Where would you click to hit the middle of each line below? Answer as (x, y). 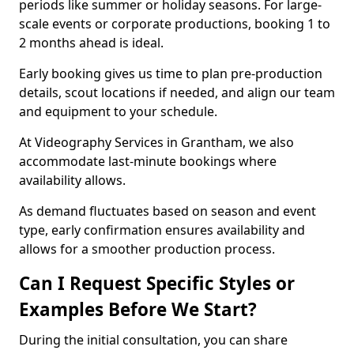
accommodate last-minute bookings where (148, 161)
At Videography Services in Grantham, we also (156, 142)
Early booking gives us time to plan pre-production (171, 73)
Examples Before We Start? (138, 309)
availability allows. (72, 180)
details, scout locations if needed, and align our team (177, 92)
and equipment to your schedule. (118, 111)
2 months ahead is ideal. (91, 43)
